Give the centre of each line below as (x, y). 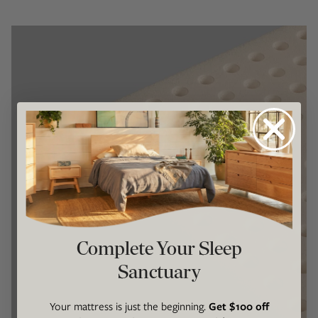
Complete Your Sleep (159, 248)
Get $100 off (238, 307)
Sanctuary (159, 272)
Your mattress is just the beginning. (129, 307)
